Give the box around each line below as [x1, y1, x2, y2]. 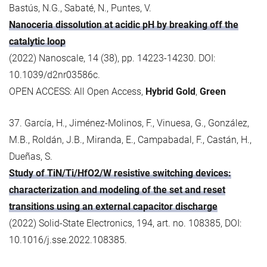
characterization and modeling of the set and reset [9, 184, 225, 195]
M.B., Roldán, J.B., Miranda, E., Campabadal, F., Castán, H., [9, 133, 252, 145]
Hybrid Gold [145, 85, 195, 97]
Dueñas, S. [9, 150, 52, 162]
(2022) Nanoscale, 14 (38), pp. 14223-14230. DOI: [9, 52, 215, 64]
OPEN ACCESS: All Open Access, [9, 85, 145, 97]
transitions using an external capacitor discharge [9, 200, 218, 212]
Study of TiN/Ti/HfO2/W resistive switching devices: [9, 167, 231, 179]
